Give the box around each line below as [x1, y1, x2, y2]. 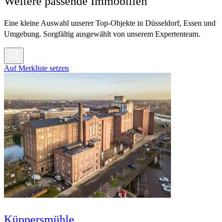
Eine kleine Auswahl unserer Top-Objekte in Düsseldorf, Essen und [4, 19, 216, 28]
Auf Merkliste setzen [4, 64, 69, 73]
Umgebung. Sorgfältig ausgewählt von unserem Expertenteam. [4, 30, 200, 39]
